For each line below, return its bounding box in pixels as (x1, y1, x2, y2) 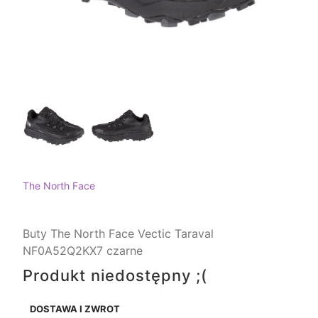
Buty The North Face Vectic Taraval (23, 226, 214, 241)
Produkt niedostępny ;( (23, 266, 207, 285)
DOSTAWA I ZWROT (30, 303, 120, 315)
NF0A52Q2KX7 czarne (23, 243, 143, 258)
